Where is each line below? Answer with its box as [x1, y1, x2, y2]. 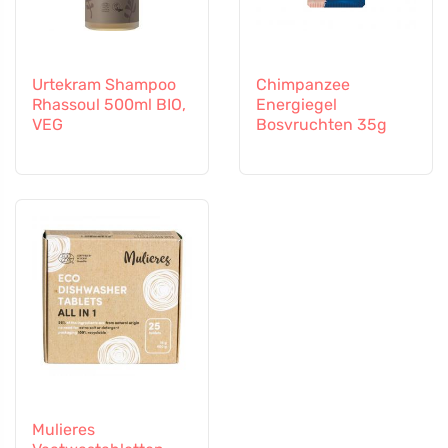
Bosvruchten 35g [256, 115, 387, 134]
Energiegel [256, 95, 337, 114]
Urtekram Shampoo [32, 75, 176, 94]
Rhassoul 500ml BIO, [32, 95, 186, 114]
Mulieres [32, 420, 95, 440]
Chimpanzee [256, 75, 350, 94]
